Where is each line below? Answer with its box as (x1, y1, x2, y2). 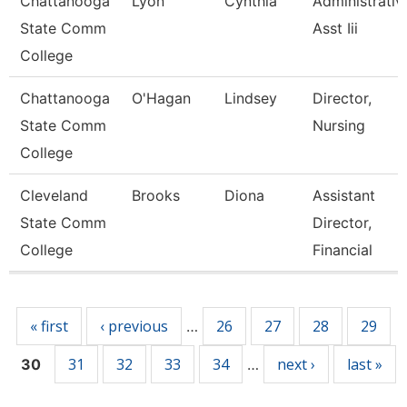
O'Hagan (132, 89, 191, 107)
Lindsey (224, 89, 277, 107)
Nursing (313, 116, 365, 134)
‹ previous (100, 316, 168, 336)
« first (30, 316, 68, 336)
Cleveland (20, 186, 88, 204)
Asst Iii (313, 19, 358, 37)
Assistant (313, 186, 375, 204)
